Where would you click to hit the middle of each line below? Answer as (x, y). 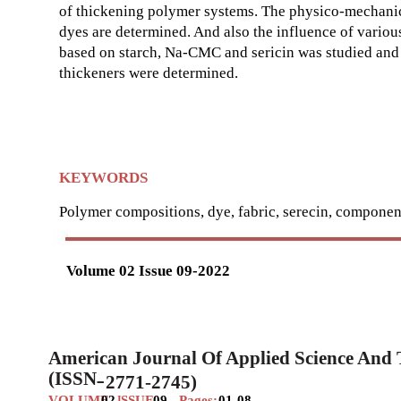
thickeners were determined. (149, 73)
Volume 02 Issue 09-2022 (148, 271)
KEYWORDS (103, 178)
